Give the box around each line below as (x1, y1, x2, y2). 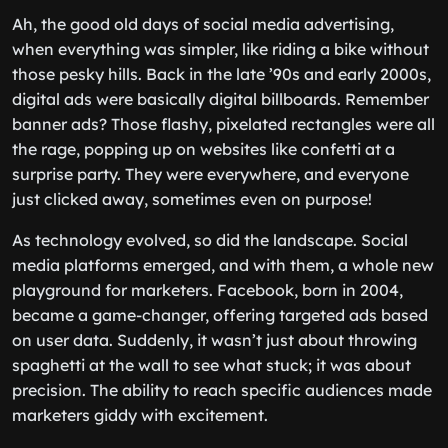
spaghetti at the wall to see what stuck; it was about (12, 355, 411, 375)
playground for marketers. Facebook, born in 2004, (12, 280, 403, 300)
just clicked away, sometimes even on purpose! (12, 189, 372, 209)
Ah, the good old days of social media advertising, (12, 14, 394, 34)
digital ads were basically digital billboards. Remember (12, 89, 429, 109)
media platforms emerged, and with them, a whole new (12, 255, 434, 275)
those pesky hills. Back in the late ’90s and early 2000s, (12, 64, 431, 84)
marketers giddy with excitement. (12, 405, 268, 425)
